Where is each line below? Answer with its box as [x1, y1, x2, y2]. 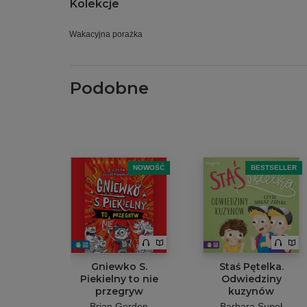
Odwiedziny [221, 273, 282, 285]
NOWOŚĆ [133, 164, 164, 171]
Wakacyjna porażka [69, 29, 143, 39]
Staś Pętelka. [219, 260, 284, 273]
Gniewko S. [90, 260, 147, 273]
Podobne [70, 78, 149, 98]
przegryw [95, 285, 143, 297]
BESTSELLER [251, 164, 297, 171]
